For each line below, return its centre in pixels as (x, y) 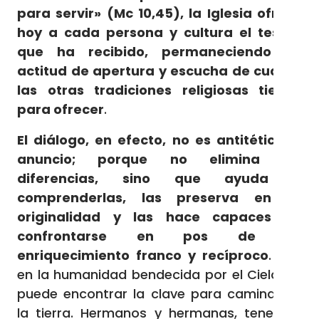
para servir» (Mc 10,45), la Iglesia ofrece (159, 13)
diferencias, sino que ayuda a (159, 178)
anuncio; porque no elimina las (159, 159)
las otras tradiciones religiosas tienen (159, 90)
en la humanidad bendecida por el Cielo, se (159, 274)
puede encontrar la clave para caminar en (159, 294)
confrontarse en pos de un (159, 236)
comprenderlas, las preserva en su (159, 198)
